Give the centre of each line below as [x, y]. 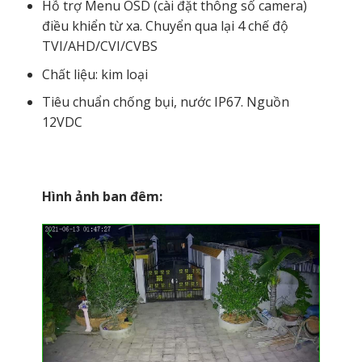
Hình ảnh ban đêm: [102, 196]
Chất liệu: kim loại [95, 74]
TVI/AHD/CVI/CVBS [99, 46]
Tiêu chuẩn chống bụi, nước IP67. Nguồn [165, 102]
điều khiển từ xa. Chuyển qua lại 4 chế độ [165, 26]
